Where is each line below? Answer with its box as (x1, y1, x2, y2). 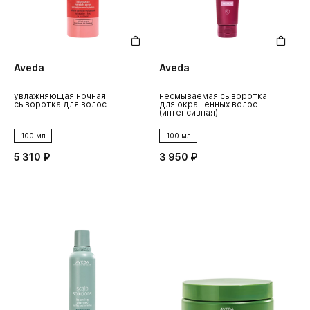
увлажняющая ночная (14, 90, 106, 101)
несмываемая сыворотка (159, 90, 267, 101)
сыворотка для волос (14, 98, 107, 109)
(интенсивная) (159, 107, 218, 118)
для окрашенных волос (159, 98, 257, 109)
